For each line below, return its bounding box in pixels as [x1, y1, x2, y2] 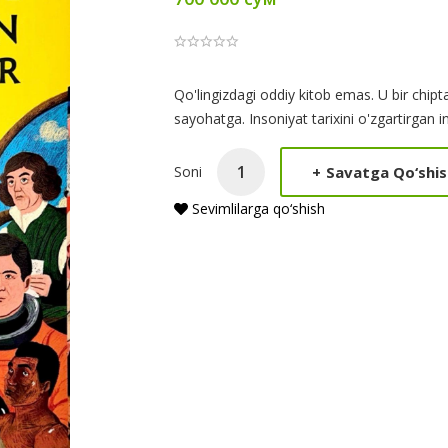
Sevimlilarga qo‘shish [188, 199, 325, 218]
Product [173, 80, 261, 113]
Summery [173, 110, 280, 143]
